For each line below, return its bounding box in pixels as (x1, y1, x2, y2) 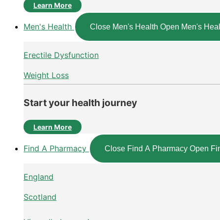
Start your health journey (24, 96, 137, 109)
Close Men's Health (90, 23, 158, 31)
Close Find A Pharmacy (105, 144, 188, 153)
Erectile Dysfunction (24, 50, 99, 60)
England (24, 172, 54, 182)
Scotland (24, 192, 56, 202)
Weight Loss (24, 70, 69, 81)
